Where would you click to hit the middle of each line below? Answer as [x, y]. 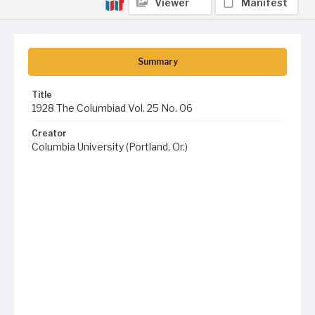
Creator [49, 133]
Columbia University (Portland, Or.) [110, 147]
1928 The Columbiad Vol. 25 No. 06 [112, 108]
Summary [157, 62]
